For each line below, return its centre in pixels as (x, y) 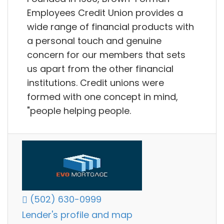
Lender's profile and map (77, 215)
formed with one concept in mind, (102, 96)
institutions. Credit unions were (95, 82)
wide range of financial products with (110, 26)
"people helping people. (79, 110)
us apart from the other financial (100, 68)
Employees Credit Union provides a (105, 12)
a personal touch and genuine (94, 40)
